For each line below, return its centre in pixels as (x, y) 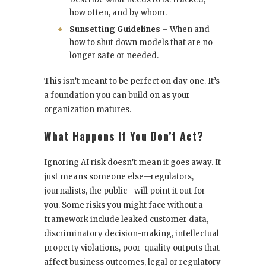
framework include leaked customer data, (126, 220)
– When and (185, 30)
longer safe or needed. (114, 56)
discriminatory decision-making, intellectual (132, 234)
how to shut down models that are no (141, 43)
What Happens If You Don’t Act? (124, 136)
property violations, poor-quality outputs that (132, 248)
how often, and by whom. (118, 13)
